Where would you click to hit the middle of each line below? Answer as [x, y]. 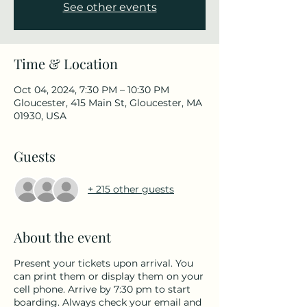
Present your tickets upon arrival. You [103, 263]
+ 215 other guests [131, 189]
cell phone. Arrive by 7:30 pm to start [102, 289]
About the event [62, 236]
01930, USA [40, 115]
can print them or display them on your [109, 276]
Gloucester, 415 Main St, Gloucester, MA [108, 102]
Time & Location [66, 63]
